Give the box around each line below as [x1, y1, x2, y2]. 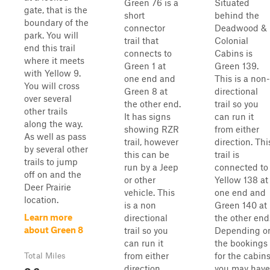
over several [24, 93, 72, 104]
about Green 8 [24, 224, 83, 235]
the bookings [215, 237, 268, 248]
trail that [124, 35, 159, 46]
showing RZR [124, 124, 179, 134]
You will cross [24, 80, 80, 91]
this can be [124, 149, 169, 160]
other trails [24, 105, 67, 116]
